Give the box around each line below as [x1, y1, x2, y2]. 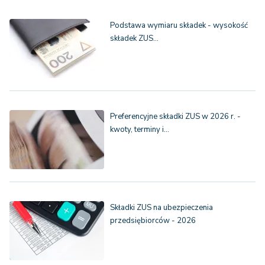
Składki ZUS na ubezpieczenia [110, 202, 213, 214]
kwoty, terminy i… [110, 124, 169, 135]
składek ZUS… [110, 33, 159, 44]
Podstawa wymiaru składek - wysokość [110, 20, 248, 31]
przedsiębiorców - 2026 [110, 215, 196, 227]
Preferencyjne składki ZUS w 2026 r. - [110, 111, 241, 122]
